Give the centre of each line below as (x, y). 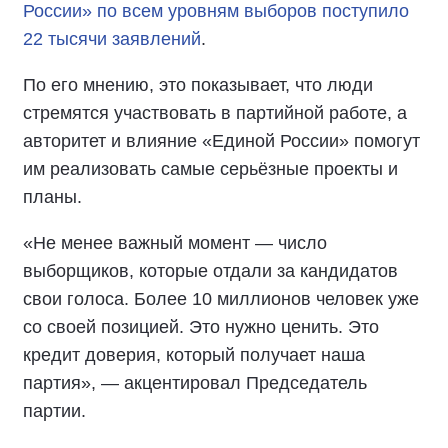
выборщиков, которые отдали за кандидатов (210, 271)
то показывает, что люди (270, 85)
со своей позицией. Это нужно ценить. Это (201, 327)
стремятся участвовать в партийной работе (205, 113)
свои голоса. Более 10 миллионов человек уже (221, 299)
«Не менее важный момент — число (175, 243)
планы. (52, 197)
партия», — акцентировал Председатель (195, 383)
